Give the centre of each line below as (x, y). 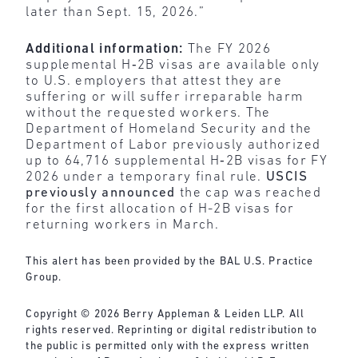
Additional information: (105, 49)
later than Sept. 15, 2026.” (115, 13)
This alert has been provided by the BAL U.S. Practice (170, 262)
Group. (44, 278)
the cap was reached (248, 193)
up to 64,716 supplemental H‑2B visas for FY (177, 161)
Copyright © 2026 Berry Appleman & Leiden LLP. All (165, 314)
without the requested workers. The (148, 113)
